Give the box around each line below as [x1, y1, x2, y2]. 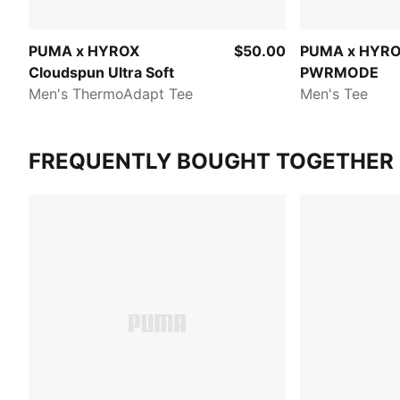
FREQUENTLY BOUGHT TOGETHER [29, 147, 394, 174]
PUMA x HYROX [29, 41, 139, 60]
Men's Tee [300, 84, 368, 103]
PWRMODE [300, 62, 379, 81]
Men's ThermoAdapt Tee [29, 84, 193, 103]
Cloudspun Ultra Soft [29, 62, 174, 81]
